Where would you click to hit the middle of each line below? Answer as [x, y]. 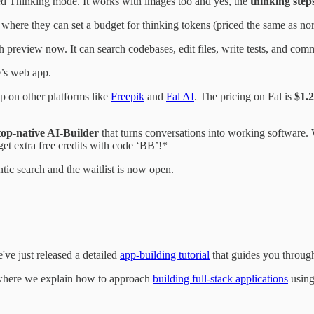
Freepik [128, 96]
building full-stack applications [220, 278]
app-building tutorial [165, 254]
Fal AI [180, 96]
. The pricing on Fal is [244, 96]
